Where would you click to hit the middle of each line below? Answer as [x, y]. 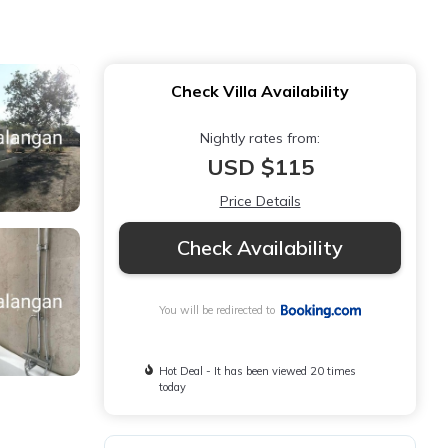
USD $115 [260, 167]
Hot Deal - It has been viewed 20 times [258, 371]
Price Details [260, 201]
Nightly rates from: [260, 138]
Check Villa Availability [260, 91]
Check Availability [260, 247]
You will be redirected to [220, 310]
